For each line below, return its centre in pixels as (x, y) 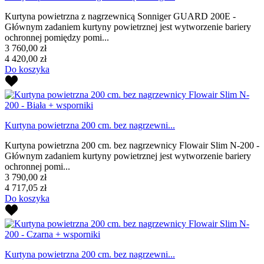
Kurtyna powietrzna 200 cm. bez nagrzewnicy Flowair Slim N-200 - (132, 145)
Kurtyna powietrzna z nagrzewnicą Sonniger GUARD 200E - (120, 16)
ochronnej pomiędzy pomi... (57, 37)
